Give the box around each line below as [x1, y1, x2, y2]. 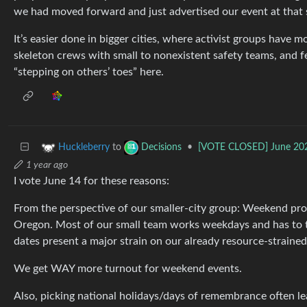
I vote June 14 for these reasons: [14, 175, 169, 186]
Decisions [141, 143, 182, 153]
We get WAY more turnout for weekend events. [14, 263, 242, 274]
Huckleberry [58, 143, 110, 153]
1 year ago [26, 160, 68, 170]
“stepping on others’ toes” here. [14, 66, 164, 77]
